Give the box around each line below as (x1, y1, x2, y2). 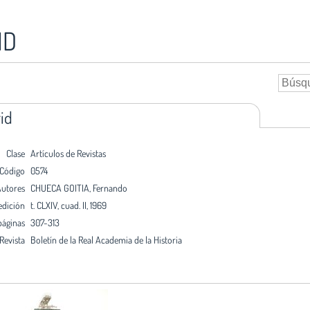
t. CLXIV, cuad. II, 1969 (30, 199, 107, 211)
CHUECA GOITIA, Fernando (30, 181, 127, 194)
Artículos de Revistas (30, 147, 106, 159)
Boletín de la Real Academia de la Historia (30, 233, 182, 246)
